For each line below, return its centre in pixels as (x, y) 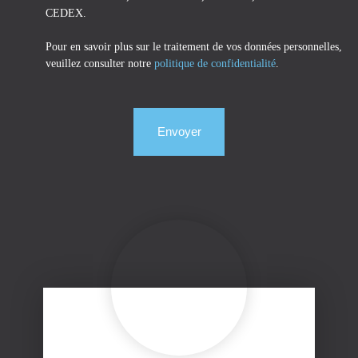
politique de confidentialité (215, 64)
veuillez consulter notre (100, 64)
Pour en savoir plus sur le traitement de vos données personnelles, (194, 47)
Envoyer (179, 132)
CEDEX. (66, 13)
